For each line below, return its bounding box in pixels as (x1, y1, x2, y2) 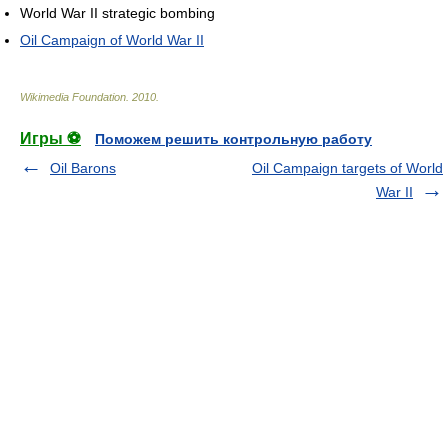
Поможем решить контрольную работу (95, 131, 372, 148)
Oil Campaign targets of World (252, 160, 443, 177)
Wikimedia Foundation (20, 91, 126, 104)
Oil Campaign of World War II (20, 32, 204, 49)
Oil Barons (50, 160, 116, 177)
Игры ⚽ (20, 130, 81, 148)
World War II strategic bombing (20, 5, 215, 22)
